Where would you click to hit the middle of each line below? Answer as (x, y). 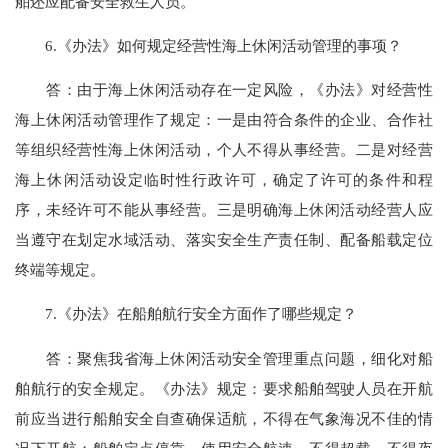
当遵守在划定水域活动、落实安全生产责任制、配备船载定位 (224, 240)
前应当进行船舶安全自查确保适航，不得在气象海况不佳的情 (224, 418)
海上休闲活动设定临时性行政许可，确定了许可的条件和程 (224, 180)
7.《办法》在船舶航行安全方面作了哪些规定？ (186, 314)
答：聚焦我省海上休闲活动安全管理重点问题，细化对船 (224, 358)
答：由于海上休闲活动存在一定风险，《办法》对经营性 (224, 90)
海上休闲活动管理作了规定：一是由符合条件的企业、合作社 (224, 120)
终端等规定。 (60, 270)
